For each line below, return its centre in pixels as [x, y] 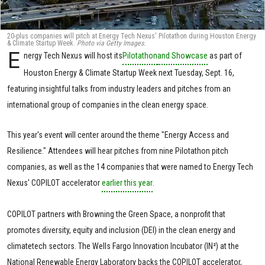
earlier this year [127, 182]
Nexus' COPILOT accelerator [54, 182]
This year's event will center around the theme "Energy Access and [118, 135]
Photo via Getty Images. [111, 43]
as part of [225, 55]
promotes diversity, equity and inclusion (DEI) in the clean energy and [121, 230]
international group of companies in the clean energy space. [108, 104]
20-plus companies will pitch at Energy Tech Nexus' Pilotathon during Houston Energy [132, 36]
